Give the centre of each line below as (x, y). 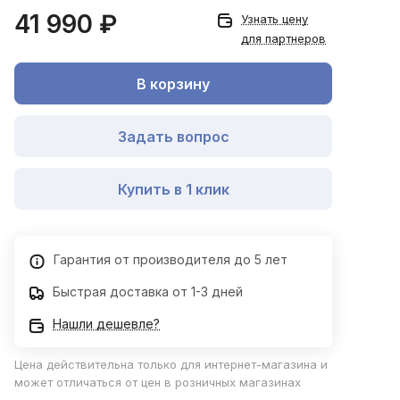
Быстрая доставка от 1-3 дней (148, 292)
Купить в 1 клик (173, 189)
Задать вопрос (173, 136)
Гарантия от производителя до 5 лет (171, 260)
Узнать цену (275, 19)
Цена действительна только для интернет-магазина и (171, 365)
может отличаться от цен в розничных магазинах (158, 383)
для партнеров (283, 39)
